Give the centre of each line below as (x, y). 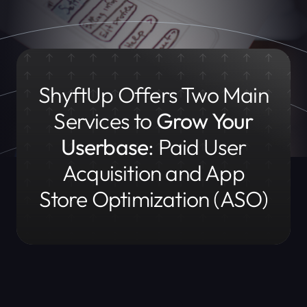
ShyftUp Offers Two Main (153, 95)
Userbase (105, 147)
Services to (105, 121)
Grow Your (205, 121)
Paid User (202, 147)
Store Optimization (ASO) (153, 199)
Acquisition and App (153, 173)
